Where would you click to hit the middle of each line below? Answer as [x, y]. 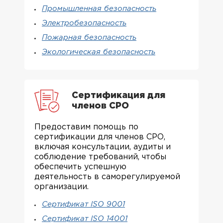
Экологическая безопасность [99, 52]
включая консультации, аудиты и [103, 147]
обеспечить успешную [80, 167]
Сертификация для [118, 95]
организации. [61, 187]
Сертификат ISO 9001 [83, 204]
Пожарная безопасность [89, 38]
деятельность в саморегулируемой [107, 177]
